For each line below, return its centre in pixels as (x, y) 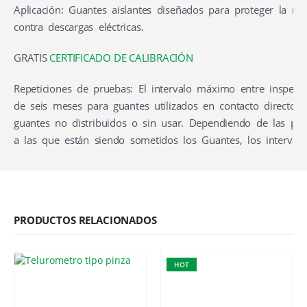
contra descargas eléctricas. (79, 27)
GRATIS (32, 58)
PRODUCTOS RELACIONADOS (85, 220)
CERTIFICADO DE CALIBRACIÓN (121, 58)
